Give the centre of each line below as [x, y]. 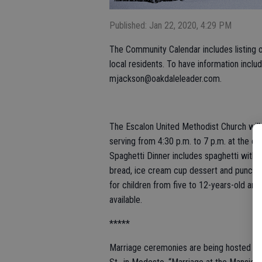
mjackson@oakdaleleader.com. [166, 78]
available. [126, 199]
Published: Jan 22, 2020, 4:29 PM [170, 25]
